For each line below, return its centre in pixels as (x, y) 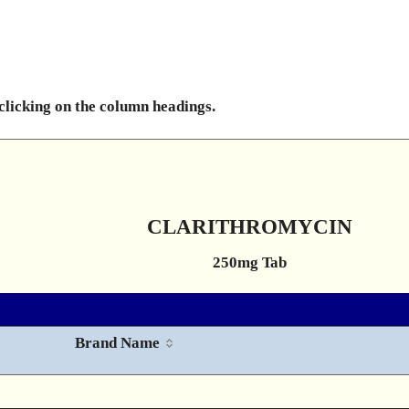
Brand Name (117, 343)
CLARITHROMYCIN (249, 227)
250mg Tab (249, 262)
